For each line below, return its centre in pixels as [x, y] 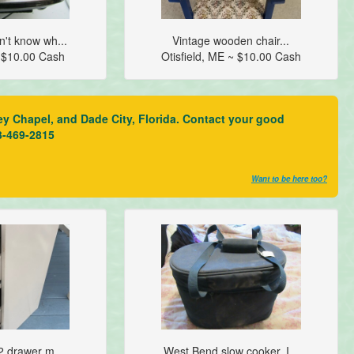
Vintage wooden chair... [231, 41]
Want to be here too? [289, 179]
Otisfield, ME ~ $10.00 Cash [231, 56]
